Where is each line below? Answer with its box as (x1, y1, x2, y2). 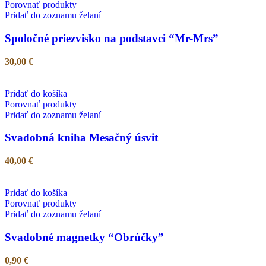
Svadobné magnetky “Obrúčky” (5, 230, 164, 243)
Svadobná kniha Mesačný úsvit (5, 131, 158, 144)
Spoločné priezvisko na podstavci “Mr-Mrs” (5, 32, 218, 45)
